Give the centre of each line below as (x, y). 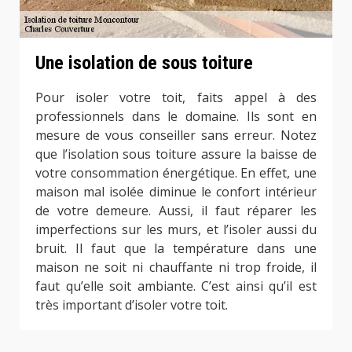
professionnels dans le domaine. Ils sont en (176, 116)
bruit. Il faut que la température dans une (176, 248)
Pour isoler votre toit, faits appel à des (176, 97)
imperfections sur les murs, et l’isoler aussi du (176, 229)
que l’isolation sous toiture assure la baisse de (176, 154)
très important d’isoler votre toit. (132, 304)
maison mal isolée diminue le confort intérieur (176, 191)
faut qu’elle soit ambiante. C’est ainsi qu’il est (176, 286)
